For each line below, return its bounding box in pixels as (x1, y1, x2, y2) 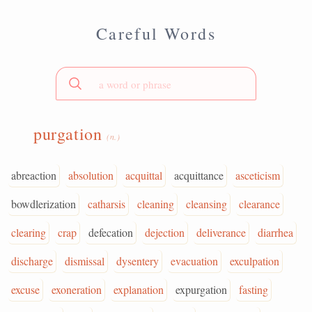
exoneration (52, 282, 102, 297)
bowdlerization (11, 196, 76, 211)
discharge (11, 253, 53, 268)
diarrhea (258, 225, 293, 240)
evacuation (171, 253, 218, 268)
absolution (68, 168, 114, 182)
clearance (239, 196, 280, 211)
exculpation (230, 253, 279, 268)
